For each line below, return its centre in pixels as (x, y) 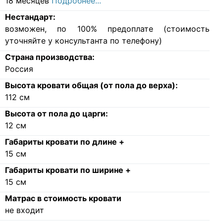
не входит (24, 210)
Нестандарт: (30, 17)
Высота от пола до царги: (56, 113)
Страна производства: (50, 57)
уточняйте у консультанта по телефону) (83, 40)
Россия (19, 69)
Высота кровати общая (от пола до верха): (91, 85)
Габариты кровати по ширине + (68, 170)
